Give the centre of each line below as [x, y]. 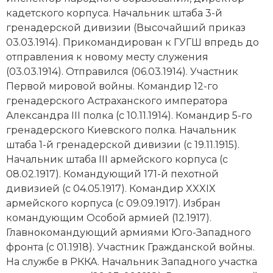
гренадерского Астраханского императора [117, 101]
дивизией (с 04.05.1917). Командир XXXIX [111, 188]
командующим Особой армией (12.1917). [109, 218]
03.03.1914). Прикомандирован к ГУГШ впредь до [133, 42]
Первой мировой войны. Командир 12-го [112, 86]
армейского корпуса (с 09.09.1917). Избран [113, 203]
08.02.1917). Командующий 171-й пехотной [112, 174]
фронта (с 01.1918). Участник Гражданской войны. [130, 247]
